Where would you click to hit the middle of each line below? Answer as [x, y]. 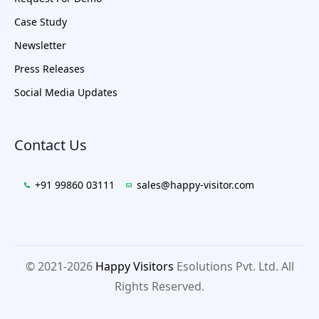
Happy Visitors [134, 266]
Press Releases [49, 69]
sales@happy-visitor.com [196, 185]
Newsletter [40, 45]
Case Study [41, 22]
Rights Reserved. [159, 286]
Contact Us [51, 145]
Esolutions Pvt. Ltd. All [234, 266]
